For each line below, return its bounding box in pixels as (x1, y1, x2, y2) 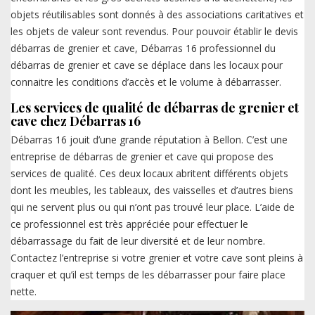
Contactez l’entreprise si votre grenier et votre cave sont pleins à (11, 250, 303, 264)
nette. (11, 284, 37, 298)
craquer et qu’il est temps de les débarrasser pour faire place (11, 267, 285, 281)
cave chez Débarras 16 (11, 112, 141, 129)
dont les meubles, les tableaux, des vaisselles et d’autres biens (11, 183, 293, 197)
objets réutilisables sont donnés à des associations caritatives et (11, 7, 304, 21)
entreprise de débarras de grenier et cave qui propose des (11, 149, 274, 163)
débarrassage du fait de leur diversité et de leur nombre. (11, 233, 265, 247)
